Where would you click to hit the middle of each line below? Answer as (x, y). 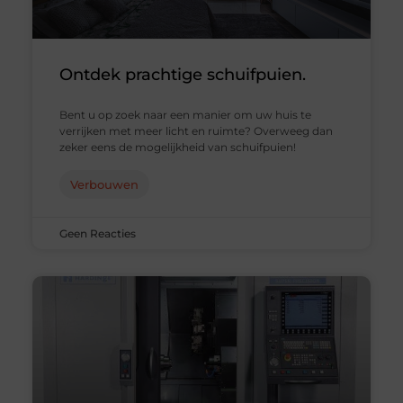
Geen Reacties (97, 233)
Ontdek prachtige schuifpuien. (182, 74)
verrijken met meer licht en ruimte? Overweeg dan (196, 130)
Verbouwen (104, 184)
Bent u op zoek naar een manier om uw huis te (185, 114)
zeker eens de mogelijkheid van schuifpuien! (177, 147)
